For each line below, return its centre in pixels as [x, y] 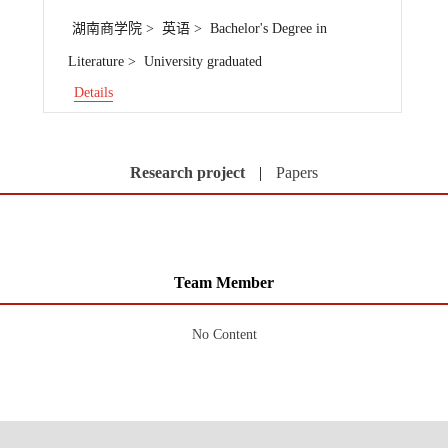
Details [93, 92]
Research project [187, 172]
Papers [297, 172]
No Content [224, 334]
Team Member [224, 282]
